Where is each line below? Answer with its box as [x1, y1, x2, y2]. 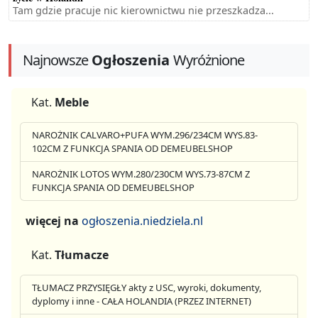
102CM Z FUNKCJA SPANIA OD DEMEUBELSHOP [32, 142, 233, 155]
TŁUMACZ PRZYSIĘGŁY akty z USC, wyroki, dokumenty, [32, 281, 261, 295]
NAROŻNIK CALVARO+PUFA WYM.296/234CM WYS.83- [32, 128, 258, 142]
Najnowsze [23, 50, 88, 70]
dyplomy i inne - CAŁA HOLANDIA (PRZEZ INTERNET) [32, 295, 251, 308]
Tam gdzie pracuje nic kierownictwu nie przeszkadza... [13, 4, 274, 18]
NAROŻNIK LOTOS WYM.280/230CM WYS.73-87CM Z [32, 168, 250, 181]
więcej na [26, 213, 82, 229]
